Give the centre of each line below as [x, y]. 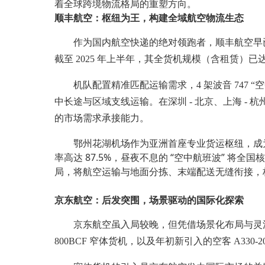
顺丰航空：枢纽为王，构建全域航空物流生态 [149, 17]
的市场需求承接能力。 [102, 118]
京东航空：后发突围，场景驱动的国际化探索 [149, 200]
